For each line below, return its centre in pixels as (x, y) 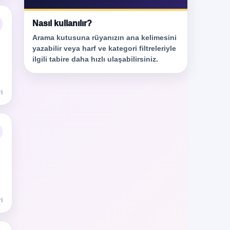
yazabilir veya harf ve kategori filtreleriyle (104, 48)
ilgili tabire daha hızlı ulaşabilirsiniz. (95, 59)
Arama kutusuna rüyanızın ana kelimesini (104, 37)
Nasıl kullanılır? (62, 23)
